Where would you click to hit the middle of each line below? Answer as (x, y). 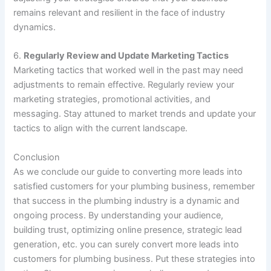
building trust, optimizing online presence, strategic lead (128, 230)
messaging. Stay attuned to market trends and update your (135, 114)
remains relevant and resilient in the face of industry (119, 12)
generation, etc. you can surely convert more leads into (126, 244)
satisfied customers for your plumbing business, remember (134, 186)
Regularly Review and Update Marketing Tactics (126, 56)
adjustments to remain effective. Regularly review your (124, 85)
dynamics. (35, 27)
